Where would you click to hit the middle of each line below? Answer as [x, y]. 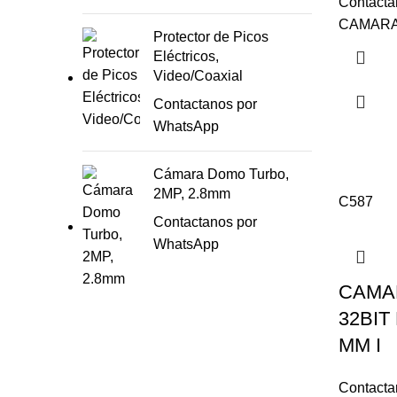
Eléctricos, [186, 56]
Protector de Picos [211, 37]
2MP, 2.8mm [192, 194]
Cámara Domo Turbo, [221, 174]
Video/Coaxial [198, 76]
